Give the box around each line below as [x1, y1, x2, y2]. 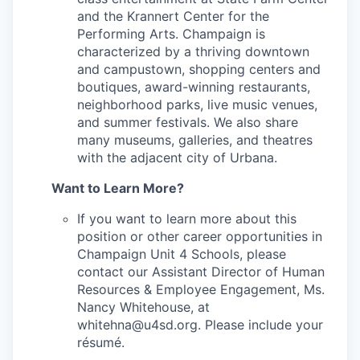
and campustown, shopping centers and [77, 60, 321, 77]
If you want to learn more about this [77, 210, 297, 227]
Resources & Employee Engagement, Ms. [77, 280, 325, 297]
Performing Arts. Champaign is [77, 25, 265, 42]
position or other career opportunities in [77, 227, 322, 244]
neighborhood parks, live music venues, [77, 96, 317, 112]
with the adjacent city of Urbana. [77, 149, 277, 166]
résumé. [77, 333, 125, 350]
